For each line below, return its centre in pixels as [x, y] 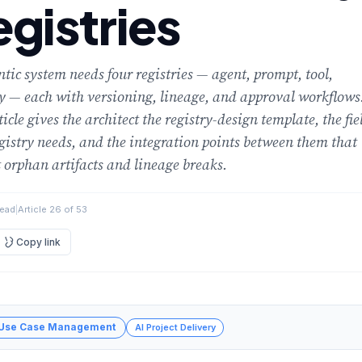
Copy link [38, 242]
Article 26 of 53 [53, 210]
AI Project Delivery [175, 327]
